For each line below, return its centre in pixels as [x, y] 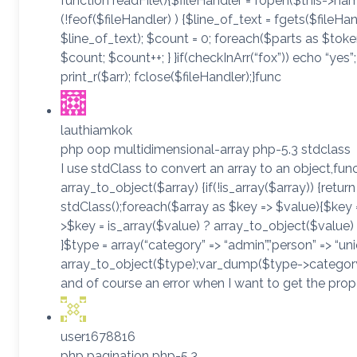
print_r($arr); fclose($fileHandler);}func [171, 76]
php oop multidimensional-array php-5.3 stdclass [206, 149]
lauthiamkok [96, 130]
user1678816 [98, 336]
